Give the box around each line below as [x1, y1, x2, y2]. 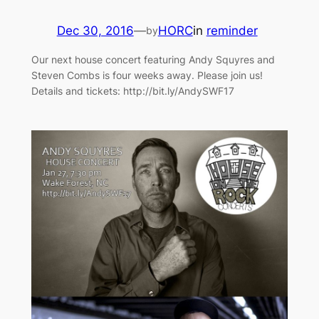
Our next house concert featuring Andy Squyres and [31, 53, 275, 66]
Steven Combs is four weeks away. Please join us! [31, 69, 263, 82]
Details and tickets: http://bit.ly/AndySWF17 [31, 85, 234, 98]
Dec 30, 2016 [56, 23, 134, 38]
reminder [206, 23, 258, 38]
